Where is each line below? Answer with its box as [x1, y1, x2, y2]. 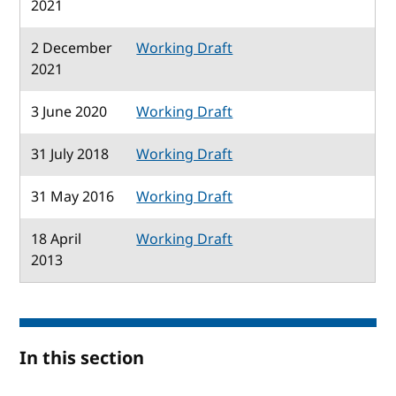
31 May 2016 [31, 186, 115, 208]
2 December [31, 37, 113, 59]
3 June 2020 [31, 101, 108, 123]
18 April [31, 228, 82, 250]
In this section [19, 345, 145, 371]
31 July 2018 [31, 143, 110, 165]
